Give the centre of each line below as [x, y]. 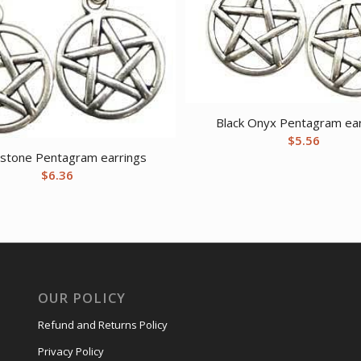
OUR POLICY [81, 298]
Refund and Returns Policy [102, 325]
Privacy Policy [71, 352]
